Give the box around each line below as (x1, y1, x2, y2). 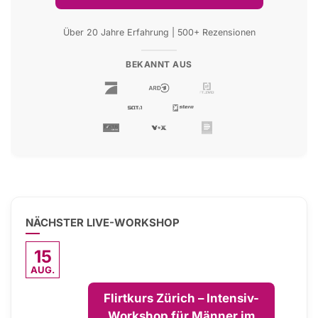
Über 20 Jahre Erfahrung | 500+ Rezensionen (62, 27, 256, 38)
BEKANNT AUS (126, 59, 192, 70)
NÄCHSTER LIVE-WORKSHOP (26, 216, 180, 230)
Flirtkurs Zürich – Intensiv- (104, 291, 259, 306)
